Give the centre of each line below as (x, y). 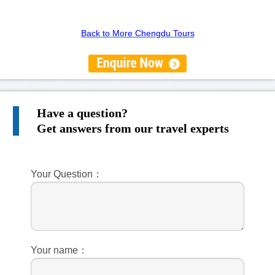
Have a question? (82, 113)
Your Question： (67, 174)
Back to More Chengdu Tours (137, 33)
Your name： (59, 250)
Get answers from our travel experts (133, 128)
